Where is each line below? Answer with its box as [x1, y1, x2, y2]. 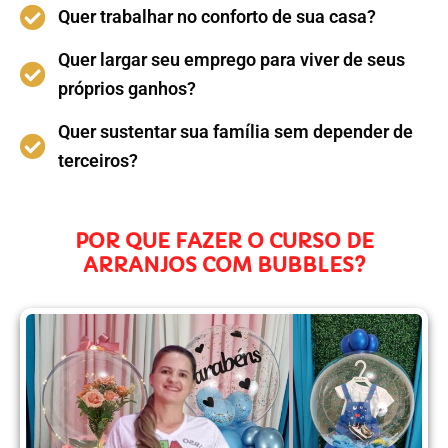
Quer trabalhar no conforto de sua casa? [57, 6, 376, 28]
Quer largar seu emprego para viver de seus [57, 49, 405, 71]
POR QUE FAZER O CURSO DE [74, 229, 374, 255]
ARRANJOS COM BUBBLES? [82, 253, 366, 279]
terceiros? [57, 150, 138, 172]
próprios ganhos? [57, 78, 196, 100]
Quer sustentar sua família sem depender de [57, 121, 413, 143]
